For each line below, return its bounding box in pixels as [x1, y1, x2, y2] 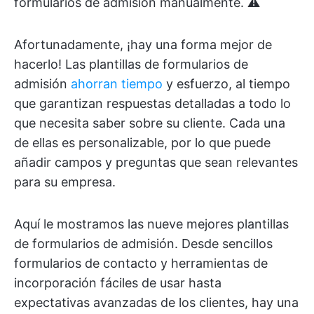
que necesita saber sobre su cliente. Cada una [14, 116, 285, 130]
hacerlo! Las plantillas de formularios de [14, 57, 248, 71]
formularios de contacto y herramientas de [14, 256, 268, 271]
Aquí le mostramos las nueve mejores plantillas [14, 217, 289, 231]
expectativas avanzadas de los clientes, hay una [14, 295, 299, 310]
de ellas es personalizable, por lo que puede [14, 135, 271, 150]
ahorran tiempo [71, 76, 163, 91]
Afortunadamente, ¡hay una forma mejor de [14, 37, 272, 52]
